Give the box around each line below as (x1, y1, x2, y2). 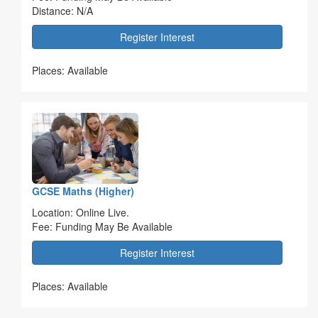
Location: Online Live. (32, 204, 129, 219)
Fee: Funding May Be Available (32, 219, 178, 234)
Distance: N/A (32, 3, 96, 18)
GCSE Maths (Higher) (32, 183, 134, 198)
